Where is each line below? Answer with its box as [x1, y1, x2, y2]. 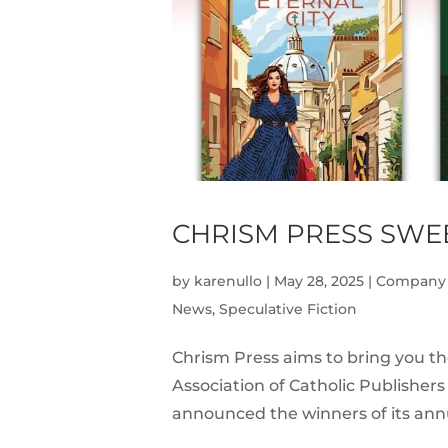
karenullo [194, 272, 262, 291]
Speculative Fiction [219, 300, 357, 319]
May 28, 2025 [274, 272, 364, 291]
